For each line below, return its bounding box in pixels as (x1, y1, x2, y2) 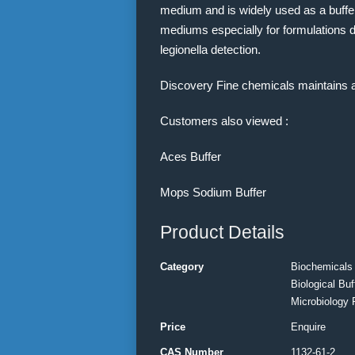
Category (160, 261, 204, 273)
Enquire (291, 321, 326, 333)
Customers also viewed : (160, 114, 288, 128)
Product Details (160, 222, 284, 242)
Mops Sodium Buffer (160, 185, 266, 199)
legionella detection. (160, 43, 261, 56)
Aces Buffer (160, 150, 221, 163)
